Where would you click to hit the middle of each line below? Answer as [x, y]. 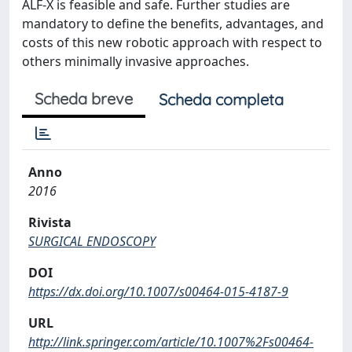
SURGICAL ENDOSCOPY [92, 241]
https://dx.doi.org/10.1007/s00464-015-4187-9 [158, 291]
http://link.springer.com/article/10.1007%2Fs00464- [171, 342]
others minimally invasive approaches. [136, 61]
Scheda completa [221, 99]
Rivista [50, 222]
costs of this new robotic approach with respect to [172, 42]
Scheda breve [84, 99]
